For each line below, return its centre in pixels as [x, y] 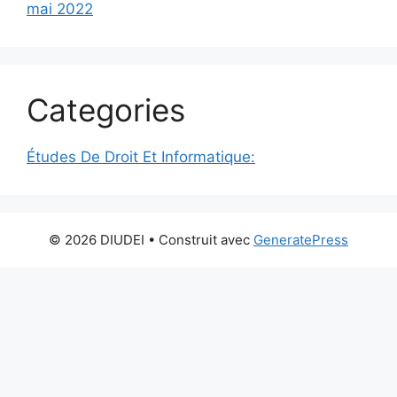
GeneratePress [301, 240]
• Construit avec [199, 240]
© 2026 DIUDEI [97, 240]
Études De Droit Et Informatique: [141, 157]
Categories [106, 110]
